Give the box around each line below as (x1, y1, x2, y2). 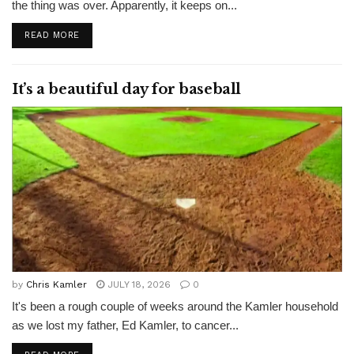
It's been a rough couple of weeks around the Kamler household (12, 299, 338, 313)
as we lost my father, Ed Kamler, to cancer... (12, 318, 239, 332)
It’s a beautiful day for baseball (12, 81, 242, 98)
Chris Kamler (26, 279, 87, 290)
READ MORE (24, 30, 80, 40)
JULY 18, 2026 (104, 279, 171, 290)
